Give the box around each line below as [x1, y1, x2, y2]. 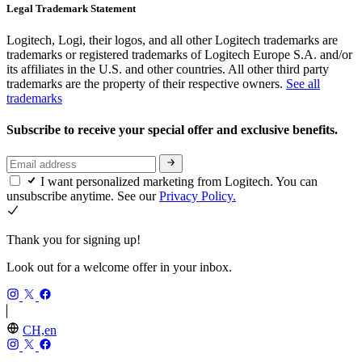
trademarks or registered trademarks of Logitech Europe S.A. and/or [6, 47, 352, 61]
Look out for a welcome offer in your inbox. [6, 259, 232, 274]
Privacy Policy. [159, 188, 236, 203]
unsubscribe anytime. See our [6, 188, 159, 203]
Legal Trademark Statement [6, 2, 136, 15]
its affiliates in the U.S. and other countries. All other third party [6, 61, 329, 76]
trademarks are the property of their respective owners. [6, 76, 286, 90]
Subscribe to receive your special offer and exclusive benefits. [6, 122, 341, 137]
